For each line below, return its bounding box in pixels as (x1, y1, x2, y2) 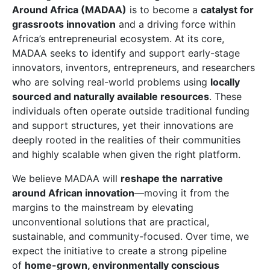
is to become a (127, 4, 201, 16)
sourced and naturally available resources (12, 90, 209, 102)
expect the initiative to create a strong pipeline (12, 245, 227, 257)
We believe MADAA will (12, 172, 121, 184)
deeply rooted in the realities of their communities (12, 134, 240, 146)
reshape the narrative (121, 172, 223, 184)
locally (210, 76, 240, 88)
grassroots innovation (12, 18, 116, 30)
